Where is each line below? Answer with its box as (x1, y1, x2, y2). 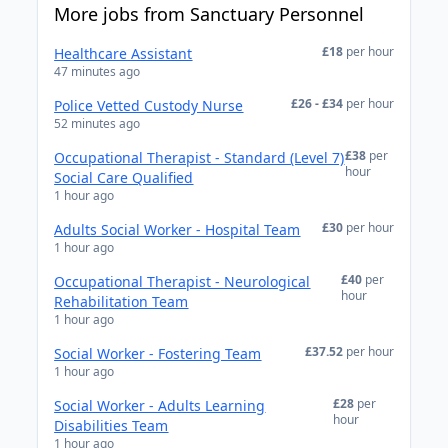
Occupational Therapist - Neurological (54, 272, 311, 291)
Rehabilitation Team (54, 292, 189, 311)
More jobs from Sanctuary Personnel (54, 2, 365, 26)
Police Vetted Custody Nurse (54, 96, 244, 115)
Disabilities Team (54, 416, 169, 435)
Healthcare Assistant (54, 44, 193, 63)
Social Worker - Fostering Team (54, 344, 262, 363)
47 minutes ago (54, 63, 141, 80)
